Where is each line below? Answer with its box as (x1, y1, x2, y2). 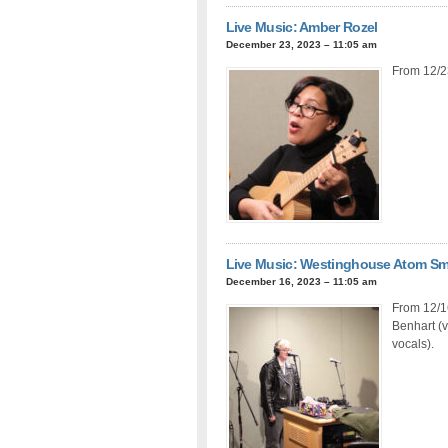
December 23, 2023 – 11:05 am (225, 38, 377, 50)
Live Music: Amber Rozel (225, 18, 378, 35)
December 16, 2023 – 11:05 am (225, 275, 377, 287)
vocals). (391, 336, 434, 351)
